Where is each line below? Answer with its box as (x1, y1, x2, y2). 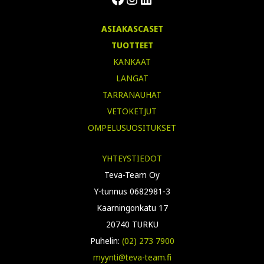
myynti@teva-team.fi (93, 251, 171, 263)
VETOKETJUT (107, 105, 157, 117)
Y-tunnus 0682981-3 (94, 185, 170, 197)
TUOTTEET (111, 39, 153, 51)
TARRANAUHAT (103, 88, 161, 100)
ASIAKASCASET (101, 22, 163, 34)
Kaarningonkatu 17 (96, 202, 168, 213)
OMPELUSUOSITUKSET (88, 121, 176, 133)
